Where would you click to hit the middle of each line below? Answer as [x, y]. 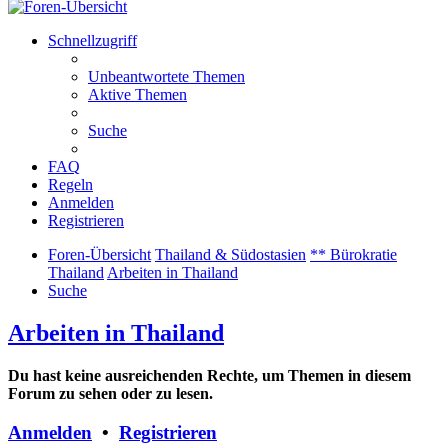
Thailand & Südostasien [230, 255]
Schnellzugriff [92, 41]
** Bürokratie [353, 255]
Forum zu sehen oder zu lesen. [110, 394]
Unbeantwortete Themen [166, 77]
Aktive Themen [137, 95]
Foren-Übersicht [99, 255]
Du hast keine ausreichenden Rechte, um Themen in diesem [209, 376]
